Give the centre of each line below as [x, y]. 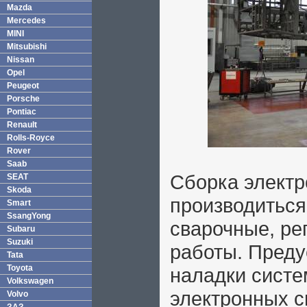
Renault [22, 125]
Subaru [21, 229]
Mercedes [26, 21]
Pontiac [22, 112]
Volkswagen [30, 281]
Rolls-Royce [31, 138]
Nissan [21, 60]
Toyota [20, 268]
